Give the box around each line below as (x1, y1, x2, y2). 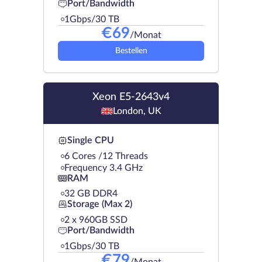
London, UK (112, 106, 161, 116)
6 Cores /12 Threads (64, 151, 148, 161)
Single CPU (67, 136, 114, 146)
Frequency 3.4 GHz (64, 163, 143, 173)
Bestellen (115, 46, 147, 55)
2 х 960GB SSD (64, 215, 127, 225)
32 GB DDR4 (64, 188, 118, 198)
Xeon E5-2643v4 (92, 91, 170, 102)
